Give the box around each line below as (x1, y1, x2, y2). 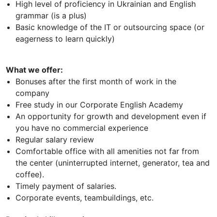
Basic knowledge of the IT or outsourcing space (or (15, 22, 204, 32)
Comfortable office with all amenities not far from (15, 146, 199, 156)
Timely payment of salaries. (15, 181, 116, 191)
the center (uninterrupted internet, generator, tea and (15, 157, 210, 168)
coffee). (15, 169, 44, 179)
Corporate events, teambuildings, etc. (15, 192, 154, 202)
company (15, 88, 49, 98)
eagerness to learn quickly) (15, 33, 115, 44)
